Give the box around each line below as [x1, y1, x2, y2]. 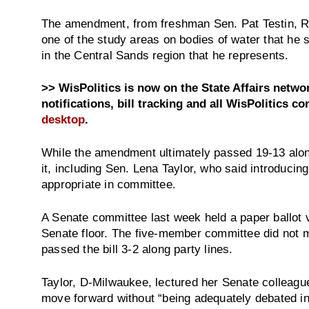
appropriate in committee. [41, 178, 176, 190]
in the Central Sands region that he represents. [41, 48, 289, 61]
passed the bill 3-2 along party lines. [41, 242, 233, 255]
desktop [41, 113, 85, 126]
